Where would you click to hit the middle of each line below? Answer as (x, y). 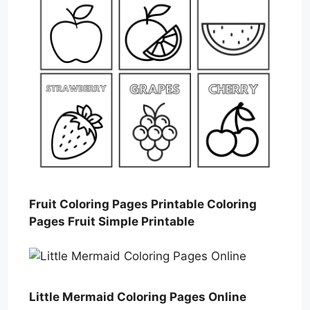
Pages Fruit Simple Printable (112, 221)
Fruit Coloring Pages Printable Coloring (143, 204)
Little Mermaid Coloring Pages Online (138, 297)
